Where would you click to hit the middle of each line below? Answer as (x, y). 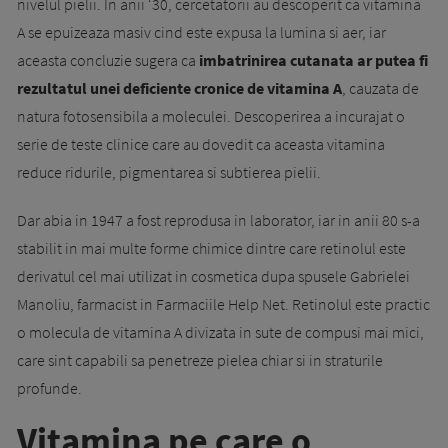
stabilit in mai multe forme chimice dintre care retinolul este (211, 247)
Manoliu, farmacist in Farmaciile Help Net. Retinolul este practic (223, 303)
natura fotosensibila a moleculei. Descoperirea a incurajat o (211, 115)
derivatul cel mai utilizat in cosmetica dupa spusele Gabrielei (213, 275)
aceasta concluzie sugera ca (106, 59)
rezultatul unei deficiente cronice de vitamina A (179, 87)
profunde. (49, 387)
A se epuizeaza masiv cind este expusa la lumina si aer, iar (201, 31)
